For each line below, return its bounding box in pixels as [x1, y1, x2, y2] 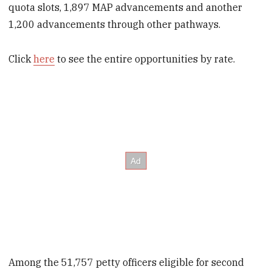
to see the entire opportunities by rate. [55, 52, 236, 65]
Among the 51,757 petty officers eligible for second [8, 256, 245, 269]
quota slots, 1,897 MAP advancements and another [8, 1, 243, 14]
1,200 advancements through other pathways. [8, 18, 221, 31]
